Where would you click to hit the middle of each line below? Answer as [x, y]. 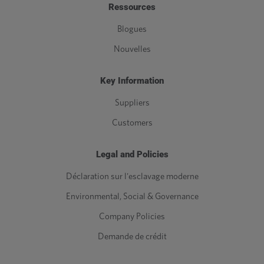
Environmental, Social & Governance [132, 197]
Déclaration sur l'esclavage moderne [132, 177]
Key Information [132, 81]
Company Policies [132, 217]
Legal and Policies [132, 155]
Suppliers [132, 103]
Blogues [132, 29]
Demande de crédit [132, 237]
